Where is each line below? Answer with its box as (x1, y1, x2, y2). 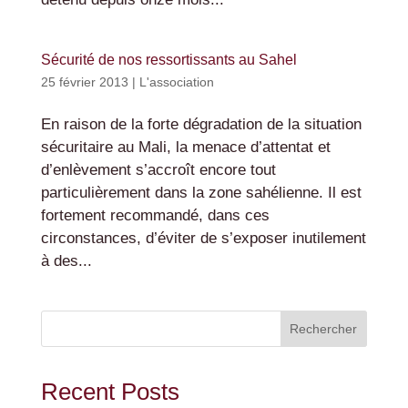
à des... (40, 252, 92, 270)
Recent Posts (40, 378, 179, 406)
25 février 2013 (40, 75, 128, 90)
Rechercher (290, 321, 358, 337)
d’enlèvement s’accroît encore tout (40, 161, 276, 179)
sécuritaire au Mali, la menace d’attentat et (40, 138, 331, 157)
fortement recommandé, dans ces (40, 207, 270, 225)
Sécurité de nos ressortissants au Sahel (40, 52, 297, 68)
